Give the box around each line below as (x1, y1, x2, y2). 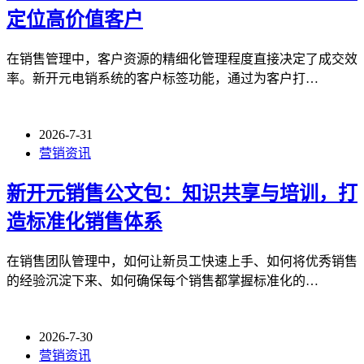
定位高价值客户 (6, 8, 143, 30)
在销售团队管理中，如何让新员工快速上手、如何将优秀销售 (6, 254, 357, 269)
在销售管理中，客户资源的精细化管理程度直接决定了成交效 (6, 51, 357, 66)
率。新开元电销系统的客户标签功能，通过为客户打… (6, 71, 318, 85)
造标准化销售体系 (6, 211, 162, 233)
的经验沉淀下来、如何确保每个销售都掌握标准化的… (6, 274, 318, 288)
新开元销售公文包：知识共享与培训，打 (6, 183, 357, 205)
